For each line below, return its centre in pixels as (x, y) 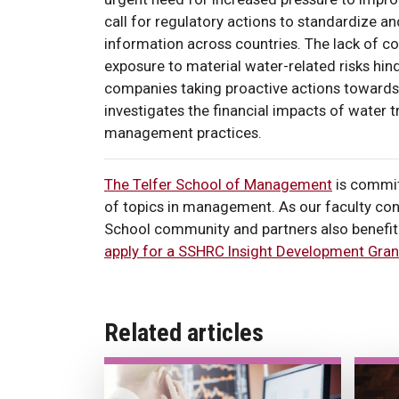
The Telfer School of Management (218, 184)
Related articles (184, 332)
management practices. (183, 132)
